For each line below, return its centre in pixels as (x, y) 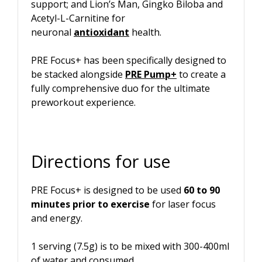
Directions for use (101, 161)
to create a (201, 74)
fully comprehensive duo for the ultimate (120, 88)
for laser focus (183, 204)
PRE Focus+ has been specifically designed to (129, 60)
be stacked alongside (78, 74)
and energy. (57, 218)
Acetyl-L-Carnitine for (78, 18)
